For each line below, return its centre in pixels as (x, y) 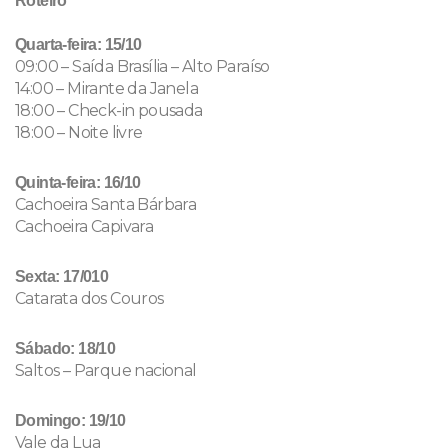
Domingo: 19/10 (70, 420)
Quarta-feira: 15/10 (78, 44)
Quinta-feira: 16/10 (78, 182)
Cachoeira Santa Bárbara (106, 204)
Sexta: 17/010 (62, 276)
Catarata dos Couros (89, 298)
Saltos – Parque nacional (106, 370)
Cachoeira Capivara (84, 226)
